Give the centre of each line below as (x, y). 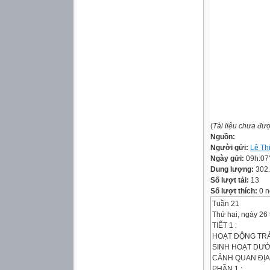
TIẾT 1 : (224, 225)
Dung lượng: (233, 169)
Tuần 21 (226, 204)
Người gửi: (230, 148)
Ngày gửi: (228, 159)
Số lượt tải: (231, 180)
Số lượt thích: (234, 191)
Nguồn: (223, 137)
